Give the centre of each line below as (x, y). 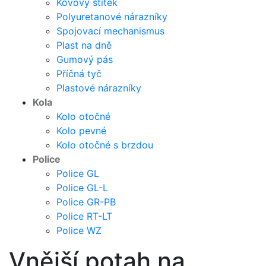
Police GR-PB (86, 202)
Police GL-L (82, 187)
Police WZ (79, 230)
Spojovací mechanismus (110, 31)
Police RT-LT (84, 216)
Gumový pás (85, 59)
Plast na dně (84, 45)
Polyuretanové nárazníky (112, 16)
